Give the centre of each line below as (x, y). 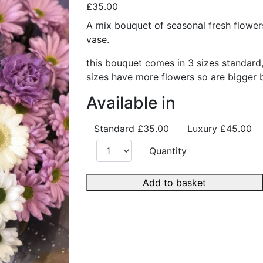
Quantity (168, 151)
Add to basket (175, 182)
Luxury (202, 128)
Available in (131, 102)
